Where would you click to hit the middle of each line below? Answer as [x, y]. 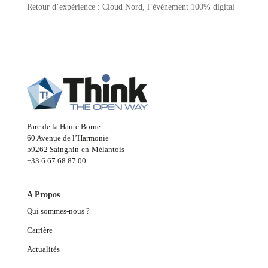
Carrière [39, 230]
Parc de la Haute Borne [63, 127]
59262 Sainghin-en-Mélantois [75, 150]
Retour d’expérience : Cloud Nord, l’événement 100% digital [130, 7]
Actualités [43, 249]
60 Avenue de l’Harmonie [68, 138]
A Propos [43, 195]
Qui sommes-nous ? [59, 211]
